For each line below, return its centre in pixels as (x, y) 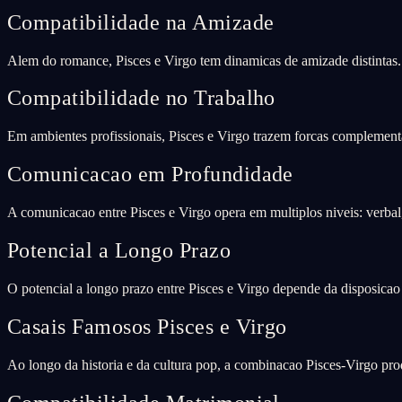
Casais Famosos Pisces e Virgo (147, 326)
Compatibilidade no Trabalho (141, 98)
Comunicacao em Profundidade (150, 175)
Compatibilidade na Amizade (141, 22)
